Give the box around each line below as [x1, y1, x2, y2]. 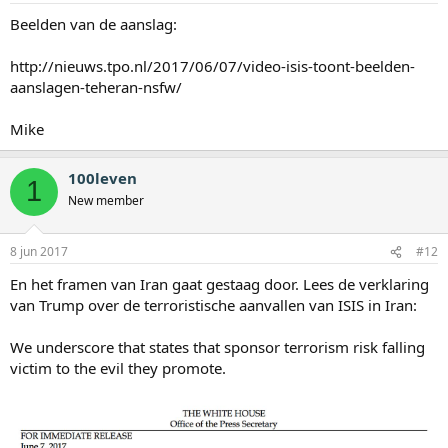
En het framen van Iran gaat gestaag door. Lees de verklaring [10, 274, 429, 295]
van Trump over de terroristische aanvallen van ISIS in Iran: [10, 295, 417, 316]
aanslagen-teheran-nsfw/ [10, 76, 182, 97]
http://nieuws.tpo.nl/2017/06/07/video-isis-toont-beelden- [10, 55, 415, 76]
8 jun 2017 [10, 243, 68, 261]
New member [68, 191, 144, 209]
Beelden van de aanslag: [10, 13, 177, 34]
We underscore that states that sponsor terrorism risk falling [10, 337, 425, 358]
